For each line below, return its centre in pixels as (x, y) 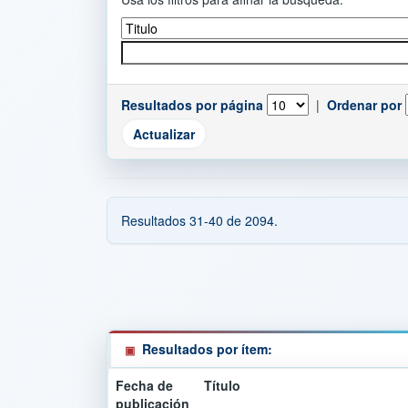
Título (222, 385)
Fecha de (144, 385)
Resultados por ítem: (207, 349)
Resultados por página (192, 105)
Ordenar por (364, 105)
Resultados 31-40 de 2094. (199, 220)
